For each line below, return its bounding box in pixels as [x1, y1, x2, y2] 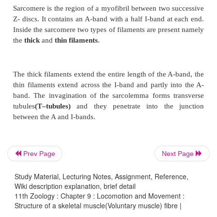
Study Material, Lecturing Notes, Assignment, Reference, [15, 171, 188, 181]
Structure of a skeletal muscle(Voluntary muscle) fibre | [15, 200, 182, 210]
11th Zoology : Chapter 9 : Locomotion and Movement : [15, 190, 185, 201]
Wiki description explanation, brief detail [15, 181, 136, 191]
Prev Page [21, 149, 55, 157]
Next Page [162, 149, 196, 157]
